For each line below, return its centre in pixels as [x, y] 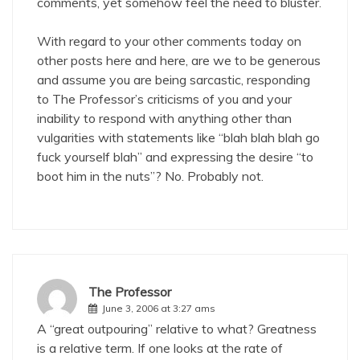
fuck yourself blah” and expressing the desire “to [175, 157]
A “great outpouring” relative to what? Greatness [177, 329]
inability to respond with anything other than [164, 118]
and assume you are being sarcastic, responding [174, 80]
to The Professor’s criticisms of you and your [164, 99]
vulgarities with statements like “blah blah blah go [178, 137]
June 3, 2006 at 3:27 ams [159, 308]
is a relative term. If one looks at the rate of [160, 348]
